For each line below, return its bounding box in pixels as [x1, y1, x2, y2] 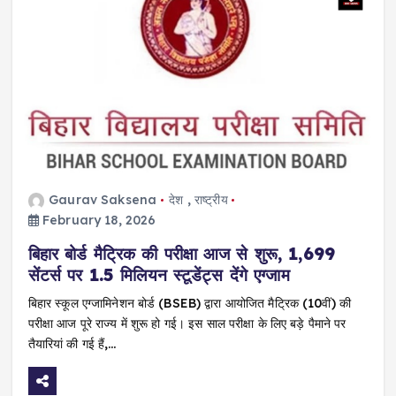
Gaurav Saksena [49, 192, 157, 209]
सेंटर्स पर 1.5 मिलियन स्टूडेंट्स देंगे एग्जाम [27, 264, 290, 286]
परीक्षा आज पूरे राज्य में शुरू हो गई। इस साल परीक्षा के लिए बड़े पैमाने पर [27, 316, 346, 332]
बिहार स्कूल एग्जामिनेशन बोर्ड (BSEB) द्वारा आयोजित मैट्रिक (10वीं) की [27, 295, 352, 312]
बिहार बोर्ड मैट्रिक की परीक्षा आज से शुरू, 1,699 [27, 243, 336, 265]
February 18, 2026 [38, 212, 156, 229]
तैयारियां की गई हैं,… [27, 336, 117, 353]
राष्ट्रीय [194, 192, 228, 209]
